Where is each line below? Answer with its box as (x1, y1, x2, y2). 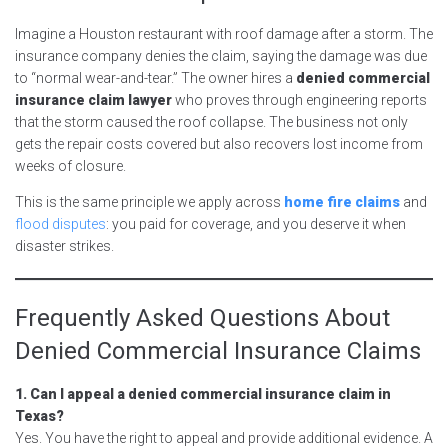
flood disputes (15, 215, 106, 232)
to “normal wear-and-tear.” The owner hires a (15, 69, 296, 86)
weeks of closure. (15, 157, 126, 174)
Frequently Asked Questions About (15, 303, 390, 332)
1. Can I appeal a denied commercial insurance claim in (15, 385, 391, 402)
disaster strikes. (15, 237, 114, 254)
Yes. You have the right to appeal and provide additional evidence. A (15, 429, 433, 446)
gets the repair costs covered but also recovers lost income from (15, 135, 423, 152)
